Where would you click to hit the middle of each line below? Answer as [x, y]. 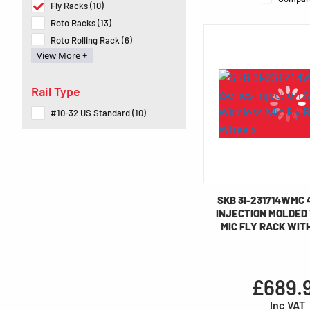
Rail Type [56, 92]
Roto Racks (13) [81, 23]
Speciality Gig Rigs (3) [93, 75]
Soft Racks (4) [79, 58]
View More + [62, 56]
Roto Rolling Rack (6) [91, 40]
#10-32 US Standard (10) [98, 113]
